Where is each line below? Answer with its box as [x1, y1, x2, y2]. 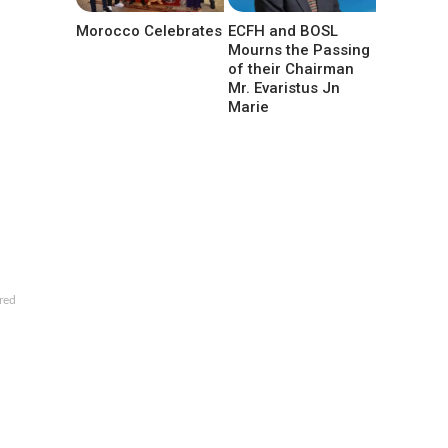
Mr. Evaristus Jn [228, 78, 341, 97]
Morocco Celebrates [76, 21, 222, 40]
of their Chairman [228, 59, 355, 78]
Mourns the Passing [228, 40, 371, 59]
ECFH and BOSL [228, 21, 339, 40]
